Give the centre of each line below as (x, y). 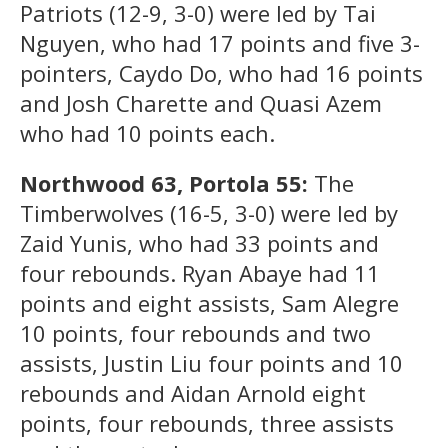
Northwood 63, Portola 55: (167, 182)
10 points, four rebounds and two (195, 332)
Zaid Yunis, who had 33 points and (199, 242)
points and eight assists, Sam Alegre (209, 302)
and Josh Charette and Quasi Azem (201, 102)
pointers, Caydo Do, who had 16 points (221, 72)
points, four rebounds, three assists (207, 422)
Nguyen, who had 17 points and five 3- (220, 42)
